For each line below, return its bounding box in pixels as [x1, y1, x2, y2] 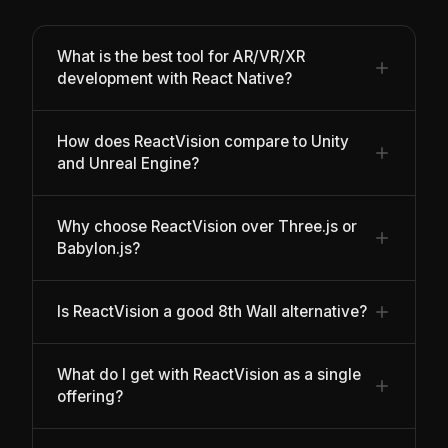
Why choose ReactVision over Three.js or [57, 217, 357, 237]
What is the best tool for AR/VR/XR [57, 47, 305, 67]
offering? [57, 387, 123, 407]
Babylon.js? [57, 239, 140, 259]
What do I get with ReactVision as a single [57, 365, 361, 385]
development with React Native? [57, 69, 292, 89]
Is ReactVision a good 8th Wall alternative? [57, 302, 367, 322]
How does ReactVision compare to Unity [57, 132, 349, 152]
